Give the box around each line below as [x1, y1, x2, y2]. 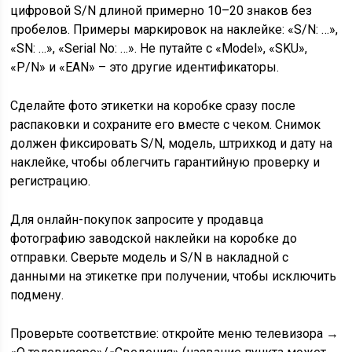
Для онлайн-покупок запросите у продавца [10, 212, 264, 227]
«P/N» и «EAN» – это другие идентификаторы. [10, 60, 280, 75]
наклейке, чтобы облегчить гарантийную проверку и [10, 155, 321, 170]
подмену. [10, 288, 64, 302]
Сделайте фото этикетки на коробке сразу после [10, 98, 296, 113]
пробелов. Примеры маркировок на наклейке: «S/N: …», [10, 22, 339, 37]
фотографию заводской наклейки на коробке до [10, 231, 298, 246]
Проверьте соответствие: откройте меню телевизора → [10, 326, 339, 341]
